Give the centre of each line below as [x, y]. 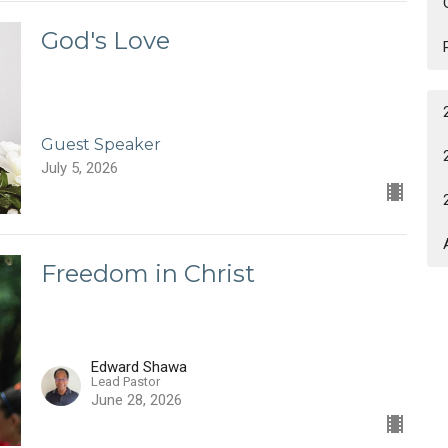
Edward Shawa [138, 367]
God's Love [105, 40]
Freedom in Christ [147, 273]
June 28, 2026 [136, 400]
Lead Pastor [125, 382]
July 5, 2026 [79, 167]
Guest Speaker [100, 144]
